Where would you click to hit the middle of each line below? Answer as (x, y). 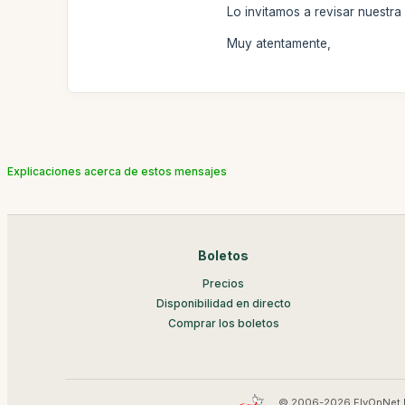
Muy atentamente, (279, 43)
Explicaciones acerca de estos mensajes (117, 171)
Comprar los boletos (223, 323)
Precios (224, 283)
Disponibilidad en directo (223, 303)
